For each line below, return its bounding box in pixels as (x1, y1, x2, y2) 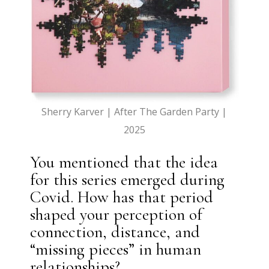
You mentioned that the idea (30, 152, 219, 173)
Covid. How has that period (30, 187, 214, 208)
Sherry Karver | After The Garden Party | (41, 105, 228, 119)
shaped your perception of (30, 204, 203, 225)
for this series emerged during (30, 169, 225, 190)
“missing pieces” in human (30, 239, 202, 260)
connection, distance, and (30, 222, 201, 243)
